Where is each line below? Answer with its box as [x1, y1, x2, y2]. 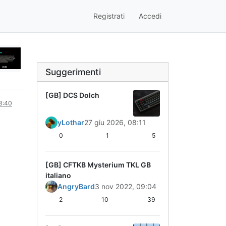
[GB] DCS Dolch [45, 90, 99, 99]
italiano [45, 171, 71, 180]
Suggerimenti [45, 66, 101, 77]
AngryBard [58, 182, 95, 191]
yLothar [58, 118, 84, 127]
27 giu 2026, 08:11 [84, 118, 146, 127]
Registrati [93, 12, 125, 21]
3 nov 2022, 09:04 [95, 182, 156, 191]
